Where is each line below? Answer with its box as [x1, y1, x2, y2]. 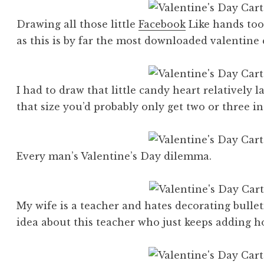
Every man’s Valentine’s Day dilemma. [16, 150, 212, 163]
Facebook [138, 18, 186, 31]
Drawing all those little [16, 18, 139, 31]
